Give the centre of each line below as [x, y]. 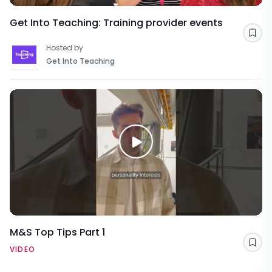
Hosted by [65, 48]
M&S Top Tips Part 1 [57, 233]
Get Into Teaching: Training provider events [116, 23]
